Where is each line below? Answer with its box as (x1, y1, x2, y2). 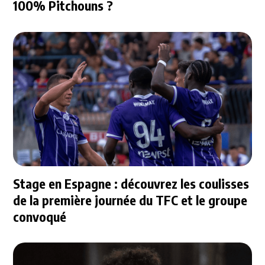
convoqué (13, 208, 67, 225)
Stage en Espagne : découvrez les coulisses (13, 174, 250, 192)
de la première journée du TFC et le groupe (13, 191, 248, 208)
